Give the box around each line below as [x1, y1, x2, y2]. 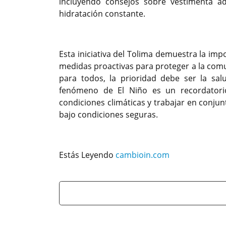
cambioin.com [116, 149, 169, 161]
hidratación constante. [59, 8, 145, 20]
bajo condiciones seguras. [59, 109, 158, 121]
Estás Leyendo [59, 149, 116, 161]
